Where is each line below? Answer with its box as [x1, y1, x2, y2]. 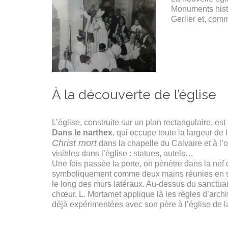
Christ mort [52, 137, 97, 148]
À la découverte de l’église [52, 87, 216, 103]
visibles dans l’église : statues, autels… [52, 149, 193, 158]
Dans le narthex [52, 128, 112, 137]
